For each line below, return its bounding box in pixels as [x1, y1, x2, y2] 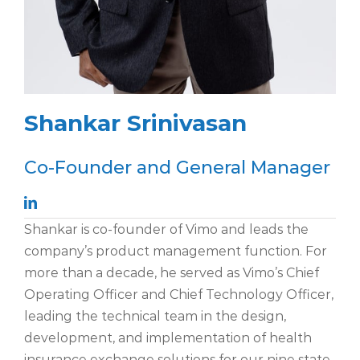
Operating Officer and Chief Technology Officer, [24, 287, 333, 303]
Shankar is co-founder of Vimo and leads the [24, 222, 309, 238]
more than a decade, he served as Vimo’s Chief [24, 265, 319, 281]
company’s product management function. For [24, 243, 327, 260]
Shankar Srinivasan [24, 109, 247, 137]
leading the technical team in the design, [24, 309, 286, 325]
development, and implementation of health [24, 330, 312, 346]
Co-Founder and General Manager [24, 157, 330, 179]
